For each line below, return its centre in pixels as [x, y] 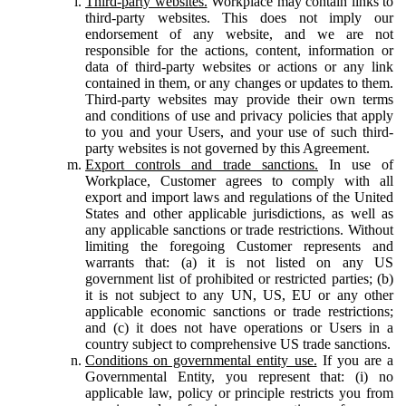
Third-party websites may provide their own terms [239, 99]
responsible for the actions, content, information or [239, 50]
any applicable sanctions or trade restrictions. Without [239, 229]
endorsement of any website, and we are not [239, 34]
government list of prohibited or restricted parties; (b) [239, 278]
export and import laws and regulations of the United [239, 197]
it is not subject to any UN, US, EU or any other [239, 295]
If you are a [355, 360]
